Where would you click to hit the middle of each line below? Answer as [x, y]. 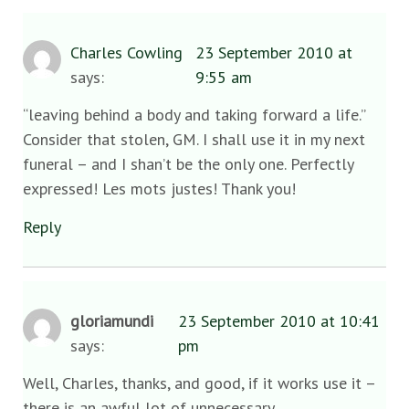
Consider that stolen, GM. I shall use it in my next [194, 140]
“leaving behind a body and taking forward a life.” [194, 115]
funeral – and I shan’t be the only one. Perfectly [188, 164]
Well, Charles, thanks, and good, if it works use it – [199, 383]
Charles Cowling [126, 52]
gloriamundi [112, 320]
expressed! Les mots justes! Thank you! [159, 189]
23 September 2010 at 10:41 [278, 320]
